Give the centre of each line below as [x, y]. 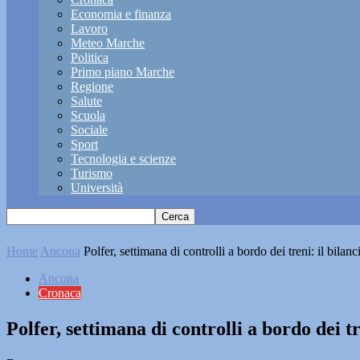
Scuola [88, 115]
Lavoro [89, 29]
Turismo [92, 173]
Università [97, 188]
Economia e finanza [121, 14]
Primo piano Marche [123, 72]
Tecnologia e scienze [123, 159]
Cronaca [60, 293]
